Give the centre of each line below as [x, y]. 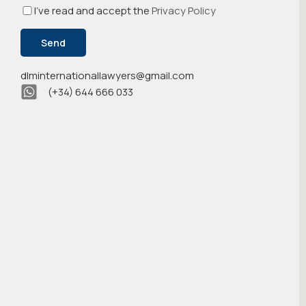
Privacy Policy [184, 10]
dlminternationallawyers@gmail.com [107, 75]
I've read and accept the [93, 10]
